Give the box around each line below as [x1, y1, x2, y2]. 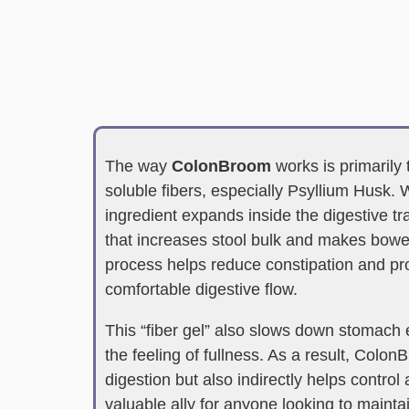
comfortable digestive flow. [105, 280, 298, 299]
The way [105, 157, 172, 175]
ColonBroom [172, 157, 271, 175]
